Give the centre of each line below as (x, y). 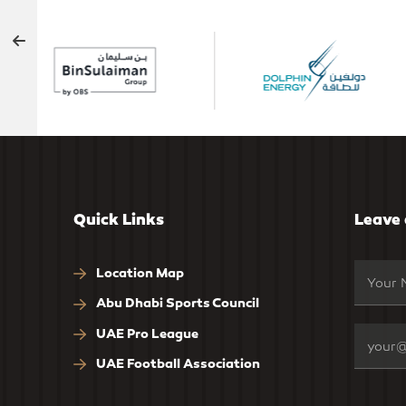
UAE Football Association (176, 363)
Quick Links (118, 219)
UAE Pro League (145, 333)
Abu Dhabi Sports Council (176, 303)
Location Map (138, 272)
